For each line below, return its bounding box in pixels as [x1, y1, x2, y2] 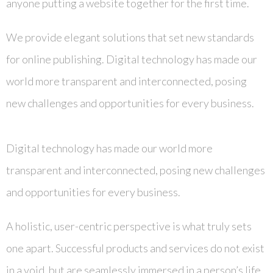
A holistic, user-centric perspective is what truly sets [6, 219, 252, 233]
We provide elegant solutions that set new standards [6, 30, 254, 44]
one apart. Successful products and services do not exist [6, 241, 264, 255]
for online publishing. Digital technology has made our [6, 52, 257, 66]
